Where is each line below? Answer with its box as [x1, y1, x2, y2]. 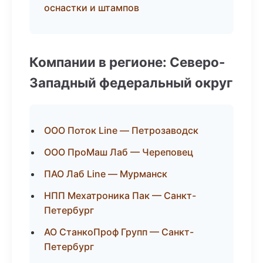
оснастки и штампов [44, 2, 139, 14]
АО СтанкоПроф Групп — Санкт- [44, 226, 194, 238]
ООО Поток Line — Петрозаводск [44, 124, 198, 136]
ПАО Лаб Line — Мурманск [44, 168, 167, 180]
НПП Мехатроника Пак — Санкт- [44, 190, 196, 201]
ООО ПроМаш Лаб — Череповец [44, 146, 193, 158]
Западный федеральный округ [29, 75, 232, 90]
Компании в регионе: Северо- [29, 54, 225, 70]
